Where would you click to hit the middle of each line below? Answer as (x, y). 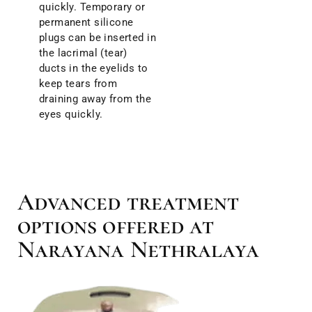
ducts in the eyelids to (93, 69)
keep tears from (78, 84)
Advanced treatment (128, 203)
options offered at (116, 226)
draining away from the (95, 99)
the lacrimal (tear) (83, 53)
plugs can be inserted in (97, 38)
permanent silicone (86, 23)
